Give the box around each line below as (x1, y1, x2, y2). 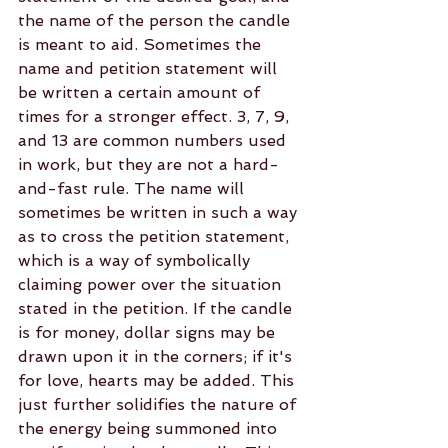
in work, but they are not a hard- (18, 155, 279, 174)
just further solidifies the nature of (18, 395, 301, 414)
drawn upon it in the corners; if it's (18, 347, 297, 366)
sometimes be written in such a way (18, 203, 302, 222)
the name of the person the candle (18, 11, 295, 30)
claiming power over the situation (18, 275, 286, 294)
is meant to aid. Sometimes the (18, 35, 266, 54)
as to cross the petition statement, (18, 227, 294, 246)
